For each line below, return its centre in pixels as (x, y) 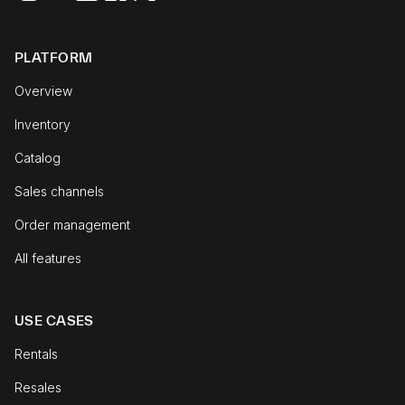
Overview (43, 91)
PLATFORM (54, 57)
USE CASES (54, 320)
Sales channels (59, 191)
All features (48, 258)
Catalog (38, 158)
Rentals (36, 354)
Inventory (42, 124)
